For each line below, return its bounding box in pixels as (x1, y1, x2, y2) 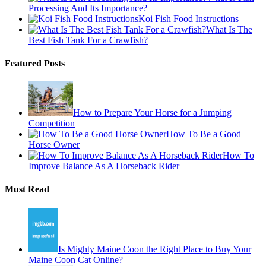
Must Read (5, 184, 49, 195)
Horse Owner (28, 140, 80, 150)
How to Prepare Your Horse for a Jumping (73, 107, 232, 118)
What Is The (206, 24, 252, 34)
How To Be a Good (166, 129, 241, 140)
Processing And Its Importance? (28, 2, 147, 13)
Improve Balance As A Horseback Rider (28, 161, 179, 172)
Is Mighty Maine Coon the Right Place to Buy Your (58, 243, 251, 254)
